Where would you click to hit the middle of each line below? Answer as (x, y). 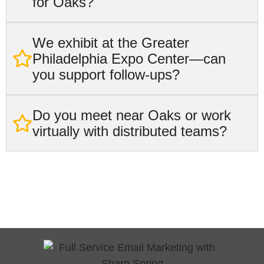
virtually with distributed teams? (129, 131)
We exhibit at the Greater (110, 42)
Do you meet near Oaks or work (131, 115)
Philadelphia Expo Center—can (129, 58)
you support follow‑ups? (106, 74)
